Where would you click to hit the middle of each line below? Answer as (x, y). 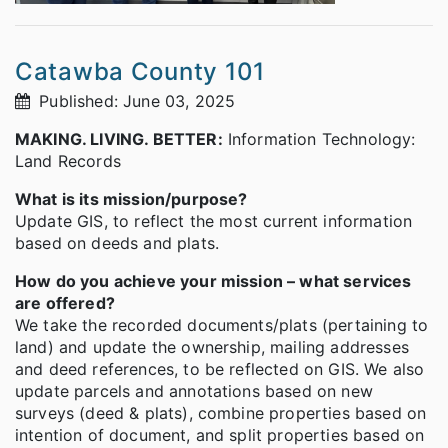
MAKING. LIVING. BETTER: (119, 139)
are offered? (65, 303)
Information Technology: (319, 139)
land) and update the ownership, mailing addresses (212, 347)
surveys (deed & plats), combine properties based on (221, 413)
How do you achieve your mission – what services (213, 281)
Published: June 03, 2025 (135, 101)
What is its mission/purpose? (131, 199)
